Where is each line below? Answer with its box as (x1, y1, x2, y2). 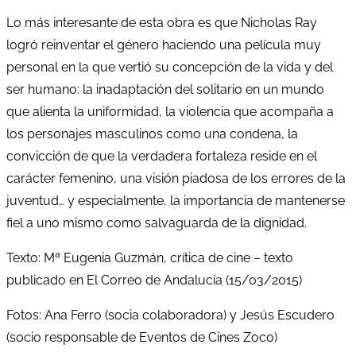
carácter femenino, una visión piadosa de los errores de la (6, 170, 346, 186)
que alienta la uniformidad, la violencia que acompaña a (6, 103, 334, 119)
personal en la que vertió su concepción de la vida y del (6, 59, 333, 75)
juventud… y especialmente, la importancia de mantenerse (6, 192, 345, 208)
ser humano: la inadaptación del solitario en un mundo (6, 81, 324, 97)
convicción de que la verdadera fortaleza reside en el (6, 148, 317, 164)
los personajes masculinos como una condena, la (6, 126, 298, 141)
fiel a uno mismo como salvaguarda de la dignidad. (6, 215, 307, 230)
